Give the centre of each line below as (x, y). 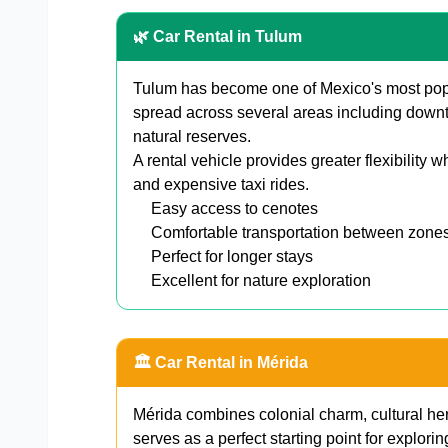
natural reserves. (192, 137)
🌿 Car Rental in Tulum (217, 37)
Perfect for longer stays (232, 257)
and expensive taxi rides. (221, 185)
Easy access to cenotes (234, 209)
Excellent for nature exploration (261, 281)
